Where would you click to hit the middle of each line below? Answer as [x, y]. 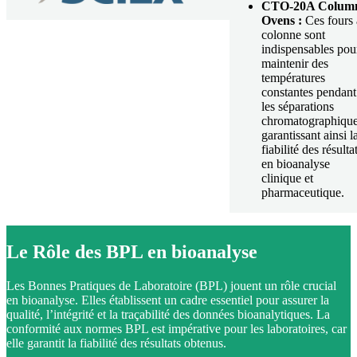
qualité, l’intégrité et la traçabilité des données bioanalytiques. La [168, 314]
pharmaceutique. [303, 192]
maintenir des [295, 63]
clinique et [287, 178]
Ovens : [282, 20]
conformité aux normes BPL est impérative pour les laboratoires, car [177, 328]
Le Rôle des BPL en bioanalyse [132, 251]
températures [293, 77]
